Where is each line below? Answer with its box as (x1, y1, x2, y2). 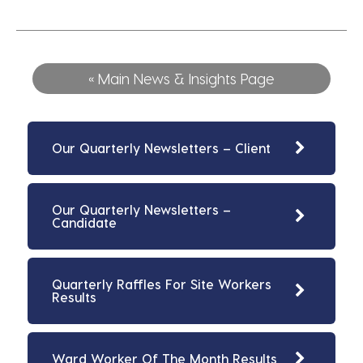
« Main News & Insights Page (88, 70, 275, 88)
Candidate (52, 215, 117, 231)
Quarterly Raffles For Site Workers (52, 276, 271, 293)
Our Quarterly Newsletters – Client (52, 140, 271, 156)
